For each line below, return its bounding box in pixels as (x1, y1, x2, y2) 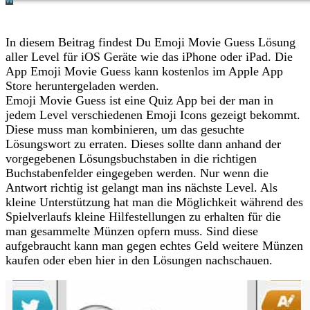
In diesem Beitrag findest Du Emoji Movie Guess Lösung (6, 35, 295, 49)
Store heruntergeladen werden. (6, 78, 159, 93)
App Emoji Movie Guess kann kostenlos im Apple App (6, 64, 283, 78)
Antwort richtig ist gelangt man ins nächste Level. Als (6, 180, 277, 194)
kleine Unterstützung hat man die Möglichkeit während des (6, 194, 303, 209)
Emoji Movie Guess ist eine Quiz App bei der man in (6, 93, 273, 107)
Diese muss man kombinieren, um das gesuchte (6, 122, 244, 136)
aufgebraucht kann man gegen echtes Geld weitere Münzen (6, 238, 303, 253)
